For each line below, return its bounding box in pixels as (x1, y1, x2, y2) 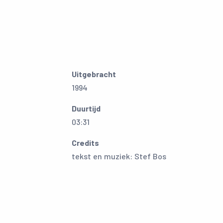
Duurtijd (72, 104, 101, 113)
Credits (72, 138, 99, 147)
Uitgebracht (72, 69, 116, 79)
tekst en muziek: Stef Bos (72, 151, 166, 161)
